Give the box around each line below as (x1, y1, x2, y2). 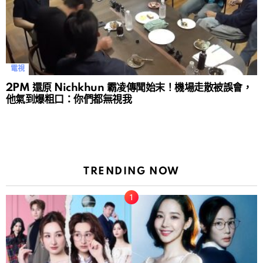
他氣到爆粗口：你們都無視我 (6, 93, 132, 105)
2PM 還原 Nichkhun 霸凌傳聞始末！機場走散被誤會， (6, 82, 252, 93)
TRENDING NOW (83, 166, 180, 177)
